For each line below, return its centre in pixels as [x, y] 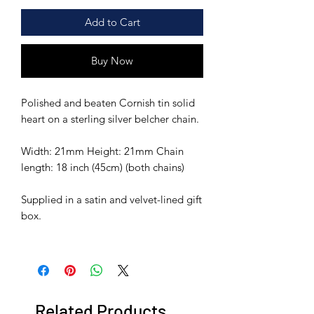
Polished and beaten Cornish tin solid [108, 103]
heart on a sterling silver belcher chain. [110, 119]
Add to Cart [112, 22]
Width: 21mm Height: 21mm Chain [102, 151]
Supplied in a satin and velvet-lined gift [111, 200]
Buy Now [112, 61]
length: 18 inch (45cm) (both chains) [103, 168]
